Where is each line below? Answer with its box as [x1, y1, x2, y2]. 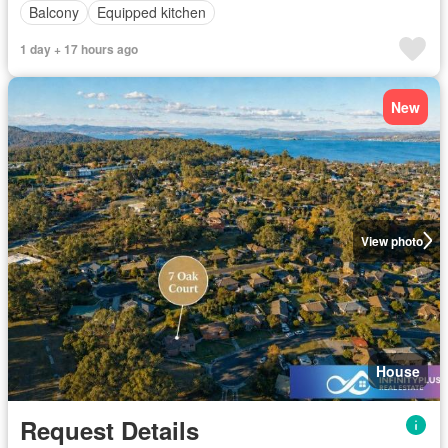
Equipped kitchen [97, 2, 206, 22]
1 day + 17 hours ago [20, 39, 138, 58]
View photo [360, 231, 423, 250]
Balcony [29, 2, 79, 22]
